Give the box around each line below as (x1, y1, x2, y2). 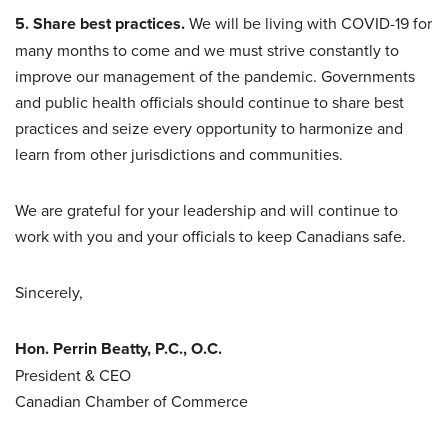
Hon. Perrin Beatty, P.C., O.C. (15, 336, 222, 360)
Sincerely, (15, 280, 83, 303)
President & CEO (15, 363, 131, 386)
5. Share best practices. (15, 11, 185, 35)
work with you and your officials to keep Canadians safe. (15, 224, 406, 247)
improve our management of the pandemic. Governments (15, 64, 415, 87)
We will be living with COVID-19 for (185, 11, 432, 34)
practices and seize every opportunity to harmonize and (15, 116, 403, 139)
